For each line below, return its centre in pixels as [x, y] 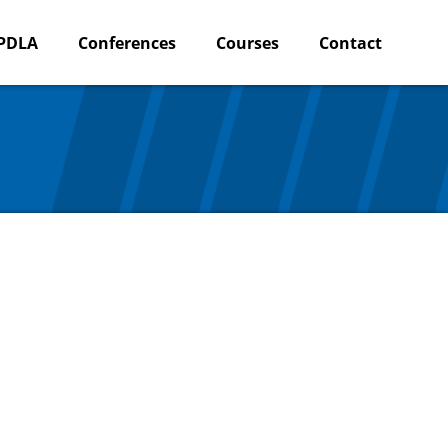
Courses [247, 42]
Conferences [127, 42]
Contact [350, 42]
